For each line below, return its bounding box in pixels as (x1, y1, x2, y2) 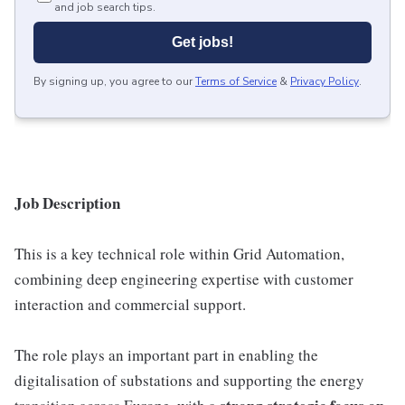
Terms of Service (195, 74, 277, 89)
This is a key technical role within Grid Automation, (14, 243, 344, 265)
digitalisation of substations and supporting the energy (14, 370, 364, 391)
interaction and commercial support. (14, 294, 246, 316)
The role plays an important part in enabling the (14, 344, 318, 366)
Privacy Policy (290, 74, 359, 89)
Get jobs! (172, 34, 233, 51)
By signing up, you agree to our (33, 74, 193, 89)
